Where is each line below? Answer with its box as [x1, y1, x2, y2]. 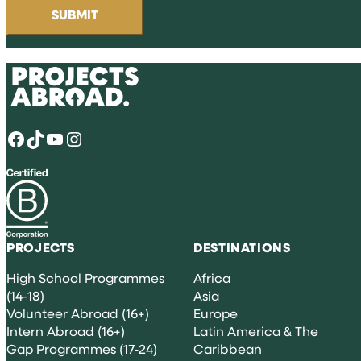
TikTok [25, 124, 36, 151]
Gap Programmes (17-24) [6, 340, 157, 358]
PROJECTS [6, 239, 76, 257]
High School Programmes [6, 269, 164, 287]
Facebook [6, 124, 17, 151]
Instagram [64, 124, 81, 151]
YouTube [44, 124, 56, 151]
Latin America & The [193, 322, 318, 340]
